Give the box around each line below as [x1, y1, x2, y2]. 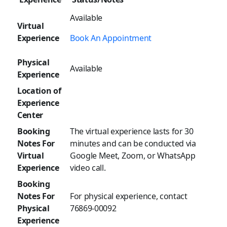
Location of [17, 85, 61, 97]
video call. [70, 162, 106, 174]
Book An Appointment [70, 32, 152, 44]
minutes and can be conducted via [70, 138, 196, 149]
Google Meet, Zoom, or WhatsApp [70, 150, 196, 162]
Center [17, 109, 44, 121]
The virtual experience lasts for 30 [70, 126, 194, 137]
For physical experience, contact [70, 191, 187, 202]
